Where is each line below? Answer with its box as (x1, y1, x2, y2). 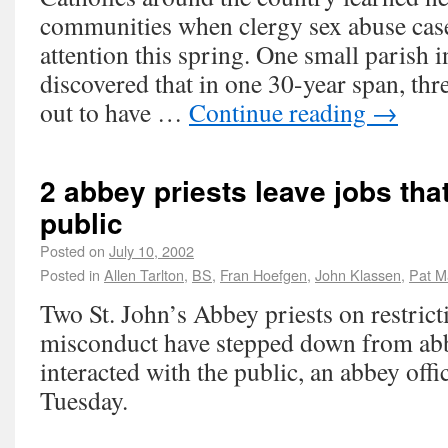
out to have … (40, 95, 189, 129)
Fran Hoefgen (220, 264, 307, 285)
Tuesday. (40, 383, 128, 417)
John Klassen (315, 264, 401, 285)
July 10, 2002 (109, 240, 194, 261)
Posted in (40, 264, 100, 285)
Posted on (40, 240, 105, 261)
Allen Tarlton (104, 264, 184, 285)
